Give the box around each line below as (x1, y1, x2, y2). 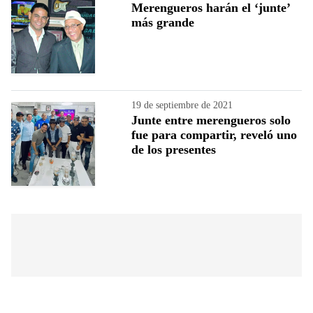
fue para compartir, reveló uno (131, 127, 297, 142)
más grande (131, 15, 194, 29)
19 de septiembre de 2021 (131, 99, 233, 110)
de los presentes (131, 142, 216, 156)
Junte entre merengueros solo (131, 112, 291, 127)
